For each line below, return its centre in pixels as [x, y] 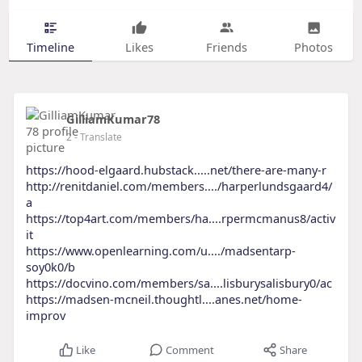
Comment [189, 350]
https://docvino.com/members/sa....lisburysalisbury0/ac [179, 283]
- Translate [98, 137]
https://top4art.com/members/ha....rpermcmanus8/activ [180, 219]
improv [45, 316]
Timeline [50, 46]
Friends [226, 46]
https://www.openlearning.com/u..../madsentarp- [160, 251]
